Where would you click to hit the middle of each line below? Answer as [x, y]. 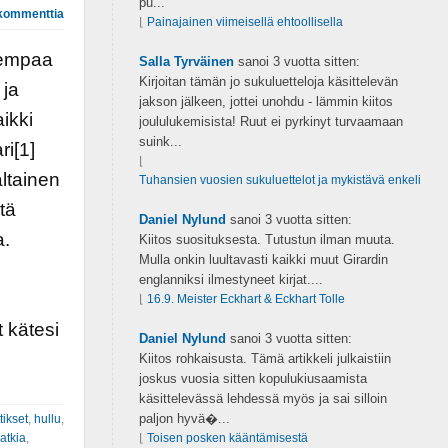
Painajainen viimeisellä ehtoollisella [244, 22]
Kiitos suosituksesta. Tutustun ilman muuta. [266, 239]
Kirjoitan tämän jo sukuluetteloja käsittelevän [268, 81]
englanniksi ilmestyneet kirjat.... [230, 279]
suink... [160, 141]
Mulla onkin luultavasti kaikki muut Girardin [263, 259]
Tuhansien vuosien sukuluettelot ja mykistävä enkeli [279, 180]
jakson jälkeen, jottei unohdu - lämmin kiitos [265, 101]
